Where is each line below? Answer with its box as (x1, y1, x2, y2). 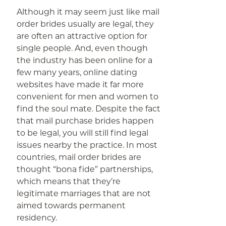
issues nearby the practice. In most (17, 140, 158, 150)
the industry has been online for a (17, 55, 153, 65)
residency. (17, 213, 58, 222)
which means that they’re (17, 177, 121, 186)
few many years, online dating (17, 68, 138, 77)
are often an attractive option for (17, 31, 148, 41)
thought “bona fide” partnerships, (17, 164, 153, 174)
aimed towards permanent (17, 201, 126, 210)
